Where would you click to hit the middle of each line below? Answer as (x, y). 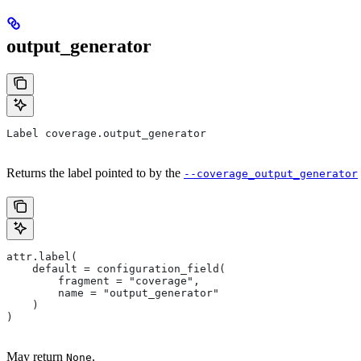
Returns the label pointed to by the (95, 173)
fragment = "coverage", (103, 281)
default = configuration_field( (116, 269)
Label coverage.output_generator (106, 134)
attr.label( (42, 257)
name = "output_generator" (113, 293)
